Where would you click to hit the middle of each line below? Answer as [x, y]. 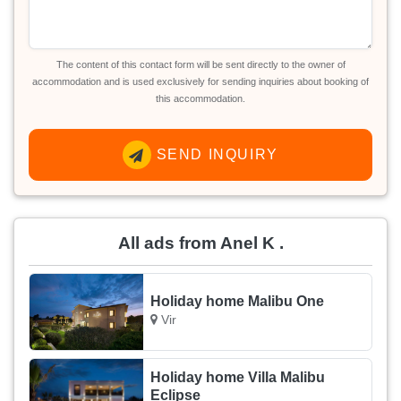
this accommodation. [200, 99]
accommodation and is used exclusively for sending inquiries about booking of [200, 82]
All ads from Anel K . [200, 243]
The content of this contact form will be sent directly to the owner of [200, 65]
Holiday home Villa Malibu [238, 377]
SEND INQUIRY [215, 155]
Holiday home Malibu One [238, 301]
